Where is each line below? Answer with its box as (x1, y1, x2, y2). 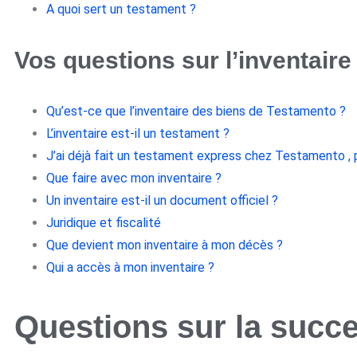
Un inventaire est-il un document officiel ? (46, 193, 278, 209)
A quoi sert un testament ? (46, 2, 196, 18)
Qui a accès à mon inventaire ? (46, 260, 214, 276)
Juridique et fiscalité (46, 215, 161, 231)
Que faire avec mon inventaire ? (46, 171, 222, 186)
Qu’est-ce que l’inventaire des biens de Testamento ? (46, 104, 346, 120)
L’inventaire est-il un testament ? (46, 126, 229, 142)
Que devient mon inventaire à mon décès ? (46, 237, 283, 253)
